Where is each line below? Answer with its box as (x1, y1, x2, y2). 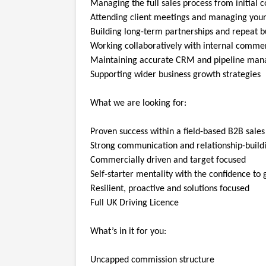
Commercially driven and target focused (90, 155, 246, 165)
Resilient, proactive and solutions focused (90, 183, 249, 194)
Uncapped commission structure (90, 255, 214, 265)
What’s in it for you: (90, 226, 166, 236)
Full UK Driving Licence (90, 198, 179, 208)
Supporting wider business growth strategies (90, 69, 261, 80)
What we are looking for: (90, 98, 186, 108)
